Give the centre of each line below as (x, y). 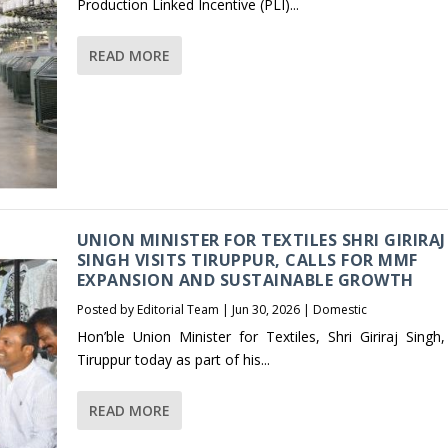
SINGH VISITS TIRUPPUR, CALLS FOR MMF (247, 260)
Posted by (106, 310)
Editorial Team (177, 310)
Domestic (339, 310)
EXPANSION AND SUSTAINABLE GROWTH (245, 280)
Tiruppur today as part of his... (173, 360)
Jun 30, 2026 (265, 310)
